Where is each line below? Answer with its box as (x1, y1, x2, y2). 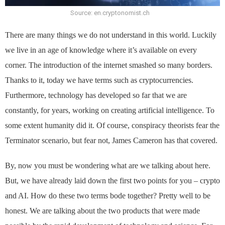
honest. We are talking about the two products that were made (5, 206, 200, 215)
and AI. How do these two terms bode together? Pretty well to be (5, 191, 210, 200)
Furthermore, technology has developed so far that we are (5, 91, 187, 100)
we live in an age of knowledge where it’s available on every (5, 46, 197, 55)
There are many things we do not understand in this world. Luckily (5, 31, 216, 40)
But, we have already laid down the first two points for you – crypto (5, 176, 220, 185)
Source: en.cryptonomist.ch (70, 9, 150, 17)
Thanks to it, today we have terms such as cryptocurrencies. (5, 76, 193, 85)
